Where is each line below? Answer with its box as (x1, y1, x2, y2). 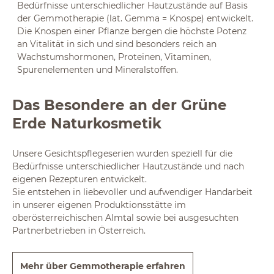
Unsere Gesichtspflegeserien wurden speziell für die (12, 148, 232, 159)
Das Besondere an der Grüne (12, 96, 227, 114)
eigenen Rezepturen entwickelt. (12, 174, 147, 185)
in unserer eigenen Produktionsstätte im (12, 199, 186, 210)
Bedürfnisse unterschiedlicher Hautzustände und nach (12, 161, 244, 172)
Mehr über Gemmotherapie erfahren (20, 261, 185, 272)
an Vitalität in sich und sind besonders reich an (17, 39, 217, 50)
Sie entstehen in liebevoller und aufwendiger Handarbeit (12, 187, 253, 198)
